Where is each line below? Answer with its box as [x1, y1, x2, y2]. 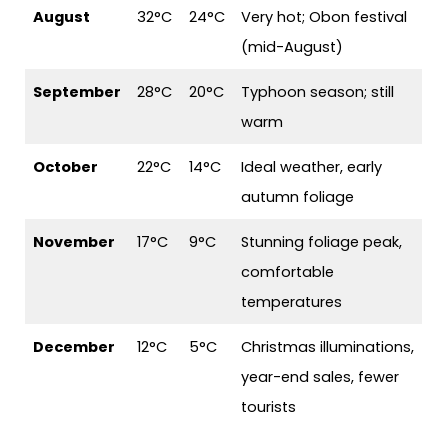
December [33, 337, 116, 358]
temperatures [241, 292, 343, 313]
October [33, 157, 99, 178]
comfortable [241, 262, 335, 283]
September [33, 82, 122, 103]
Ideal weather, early [241, 157, 383, 178]
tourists [241, 397, 297, 418]
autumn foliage [241, 187, 355, 208]
